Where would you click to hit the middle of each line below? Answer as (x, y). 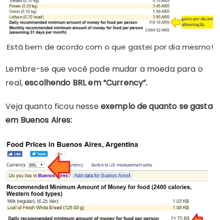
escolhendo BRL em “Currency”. (85, 83)
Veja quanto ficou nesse (52, 107)
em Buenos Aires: (39, 120)
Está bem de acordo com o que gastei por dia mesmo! (110, 47)
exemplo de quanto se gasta (155, 107)
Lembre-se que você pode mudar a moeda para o (104, 69)
